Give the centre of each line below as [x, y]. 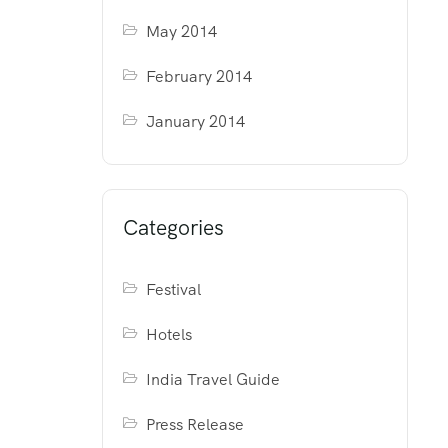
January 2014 [196, 121]
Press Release [195, 424]
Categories [173, 227]
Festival [174, 289]
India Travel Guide [213, 379]
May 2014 [182, 31]
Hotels [169, 334]
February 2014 [199, 76]
